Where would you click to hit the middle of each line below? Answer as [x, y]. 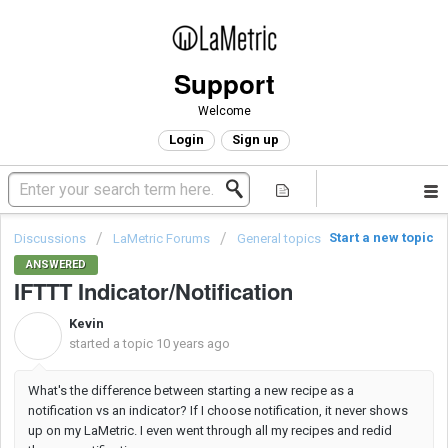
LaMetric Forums [161, 238]
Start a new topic [381, 237]
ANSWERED [56, 265]
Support [224, 83]
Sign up [255, 139]
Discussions [50, 238]
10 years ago [193, 344]
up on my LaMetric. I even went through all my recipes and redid [210, 431]
